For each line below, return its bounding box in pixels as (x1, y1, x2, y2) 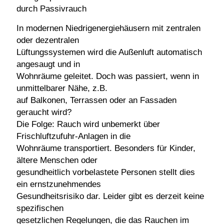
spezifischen (16, 203, 63, 213)
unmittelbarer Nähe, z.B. (16, 83, 107, 93)
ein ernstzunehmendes (16, 179, 101, 189)
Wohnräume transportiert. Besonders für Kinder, (16, 143, 195, 153)
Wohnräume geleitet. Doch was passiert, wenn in (16, 71, 199, 81)
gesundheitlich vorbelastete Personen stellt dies (16, 167, 195, 177)
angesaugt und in (16, 59, 80, 69)
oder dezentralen (16, 35, 79, 45)
